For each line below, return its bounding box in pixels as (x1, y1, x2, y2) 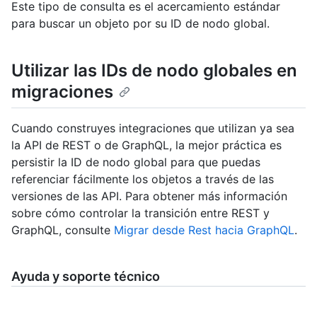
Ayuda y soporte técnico (11, 268, 160, 284)
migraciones (11, 81, 113, 102)
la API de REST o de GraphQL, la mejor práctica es (11, 137, 282, 152)
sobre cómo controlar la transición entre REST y (11, 205, 270, 220)
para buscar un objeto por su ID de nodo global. (11, 16, 270, 30)
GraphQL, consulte (11, 222, 114, 237)
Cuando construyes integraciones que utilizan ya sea (11, 120, 294, 135)
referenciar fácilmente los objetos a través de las (11, 171, 274, 186)
